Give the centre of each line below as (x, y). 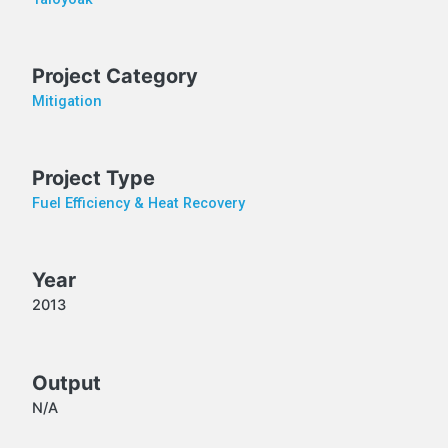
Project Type (93, 178)
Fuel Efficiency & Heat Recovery (138, 203)
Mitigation (66, 101)
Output (66, 382)
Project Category (114, 76)
